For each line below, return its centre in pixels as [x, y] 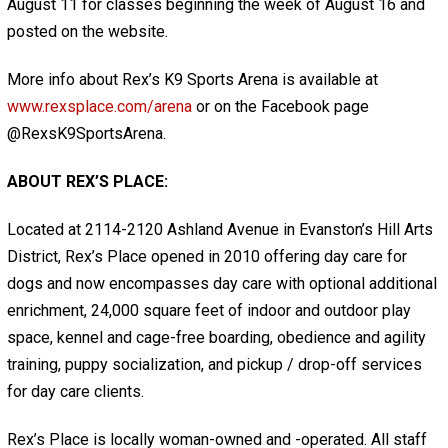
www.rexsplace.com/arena [99, 107]
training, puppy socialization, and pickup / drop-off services [214, 365]
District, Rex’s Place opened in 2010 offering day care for [206, 257]
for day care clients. [75, 392]
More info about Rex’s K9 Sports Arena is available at [192, 80]
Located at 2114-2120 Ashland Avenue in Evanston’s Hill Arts [219, 230]
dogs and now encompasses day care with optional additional [221, 284]
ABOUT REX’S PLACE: [87, 182]
